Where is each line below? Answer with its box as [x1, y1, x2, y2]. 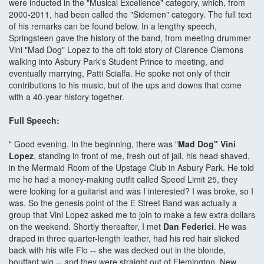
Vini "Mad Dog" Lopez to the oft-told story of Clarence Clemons [9, 44, 243, 56]
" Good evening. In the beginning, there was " [9, 138, 178, 150]
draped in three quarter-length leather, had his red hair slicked [9, 232, 239, 245]
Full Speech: [9, 114, 60, 127]
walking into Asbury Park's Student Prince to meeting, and [9, 55, 224, 68]
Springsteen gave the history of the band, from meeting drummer [9, 32, 251, 44]
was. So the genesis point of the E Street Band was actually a [9, 197, 237, 209]
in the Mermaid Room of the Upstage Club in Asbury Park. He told [9, 161, 254, 174]
